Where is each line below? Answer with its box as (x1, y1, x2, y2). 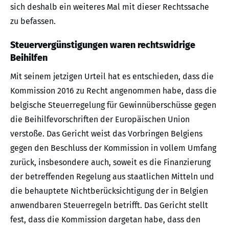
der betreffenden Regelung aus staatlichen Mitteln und (10, 172, 214, 182)
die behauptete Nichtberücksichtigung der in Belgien (10, 186, 208, 196)
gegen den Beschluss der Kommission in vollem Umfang (10, 143, 216, 153)
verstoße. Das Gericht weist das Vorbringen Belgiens (10, 129, 202, 139)
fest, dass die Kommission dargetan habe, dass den (10, 215, 200, 225)
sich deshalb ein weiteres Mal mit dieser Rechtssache (10, 2, 209, 12)
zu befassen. (10, 16, 56, 27)
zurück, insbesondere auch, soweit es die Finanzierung (10, 157, 211, 168)
